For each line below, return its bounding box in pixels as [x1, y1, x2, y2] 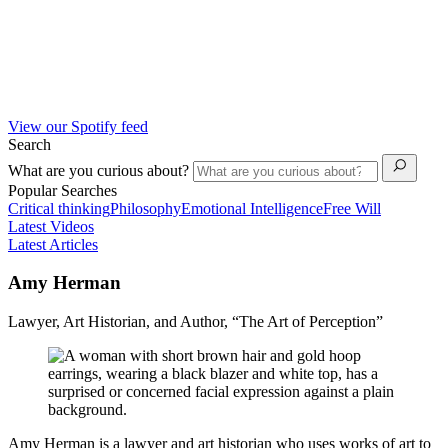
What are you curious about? [8, 161, 193, 179]
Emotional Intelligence [181, 199, 323, 217]
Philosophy [110, 199, 181, 217]
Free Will [323, 199, 381, 217]
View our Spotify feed [8, 117, 148, 135]
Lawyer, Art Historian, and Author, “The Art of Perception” [8, 312, 383, 330]
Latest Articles [8, 235, 98, 253]
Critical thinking [8, 199, 110, 217]
